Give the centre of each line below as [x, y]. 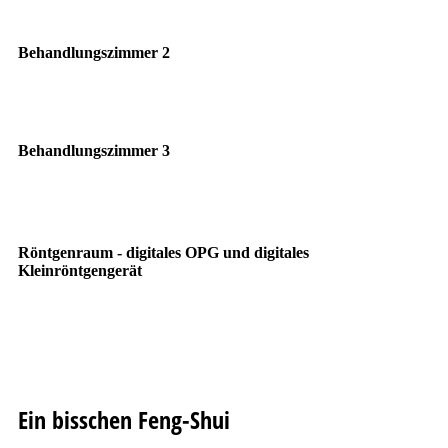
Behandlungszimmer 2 [93, 53]
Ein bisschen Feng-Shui [123, 420]
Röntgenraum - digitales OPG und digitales [163, 253]
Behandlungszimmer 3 [95, 150]
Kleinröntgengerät [79, 271]
